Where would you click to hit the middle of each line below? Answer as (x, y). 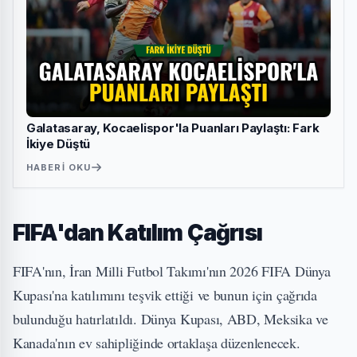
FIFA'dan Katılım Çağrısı (137, 232)
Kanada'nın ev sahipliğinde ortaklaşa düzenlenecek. (157, 342)
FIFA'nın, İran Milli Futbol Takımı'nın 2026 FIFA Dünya (172, 271)
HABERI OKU (59, 167)
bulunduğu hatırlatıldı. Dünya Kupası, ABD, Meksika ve (171, 318)
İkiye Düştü (59, 143)
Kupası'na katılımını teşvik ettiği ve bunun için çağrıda (165, 294)
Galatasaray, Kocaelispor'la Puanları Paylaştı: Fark (173, 127)
